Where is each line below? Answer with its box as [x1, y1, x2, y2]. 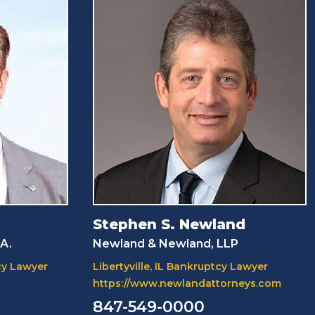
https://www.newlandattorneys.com [93, 276, 282, 290]
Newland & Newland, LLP [93, 236, 239, 250]
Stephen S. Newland [93, 215, 246, 233]
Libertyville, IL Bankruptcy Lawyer [93, 259, 269, 273]
